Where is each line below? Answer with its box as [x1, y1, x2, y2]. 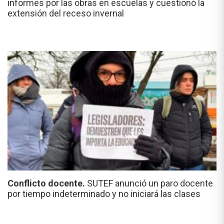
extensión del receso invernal [7, 7, 124, 18]
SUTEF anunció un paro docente [87, 177, 213, 188]
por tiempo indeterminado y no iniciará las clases [7, 188, 200, 199]
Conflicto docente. [7, 177, 87, 188]
